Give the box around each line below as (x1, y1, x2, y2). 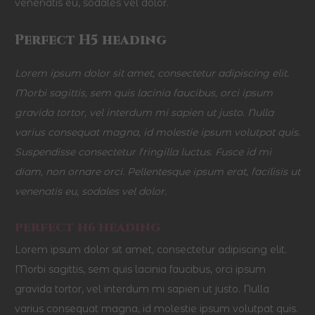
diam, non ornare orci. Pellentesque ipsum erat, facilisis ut (15, 165, 300, 178)
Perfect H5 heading (15, 31, 167, 49)
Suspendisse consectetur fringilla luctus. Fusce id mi (15, 146, 271, 158)
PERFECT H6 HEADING (15, 220, 160, 236)
